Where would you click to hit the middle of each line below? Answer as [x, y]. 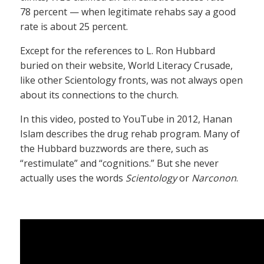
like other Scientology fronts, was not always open [131, 80]
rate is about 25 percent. [74, 26]
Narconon [214, 178]
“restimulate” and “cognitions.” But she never [119, 163]
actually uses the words [73, 178]
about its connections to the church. [99, 95]
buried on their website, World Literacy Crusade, [126, 65]
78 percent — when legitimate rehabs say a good [128, 11]
